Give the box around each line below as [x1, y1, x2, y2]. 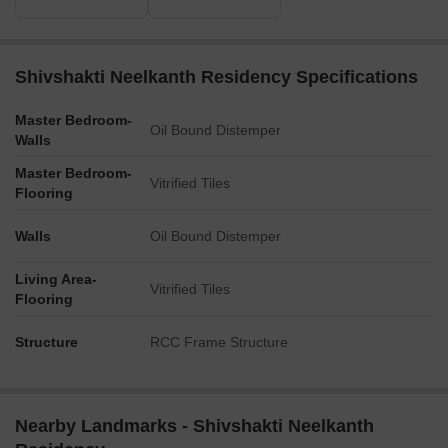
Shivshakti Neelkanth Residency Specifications [15, 67, 418, 87]
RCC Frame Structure [150, 334, 288, 350]
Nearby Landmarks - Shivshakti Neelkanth [15, 416, 374, 436]
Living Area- [15, 271, 97, 287]
